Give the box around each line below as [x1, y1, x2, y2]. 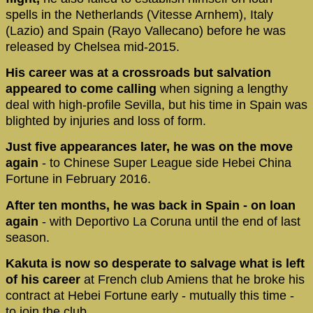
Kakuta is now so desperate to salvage [6, 256, 236, 271]
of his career [6, 272, 80, 287]
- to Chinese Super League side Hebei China [38, 156, 291, 170]
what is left [240, 256, 305, 271]
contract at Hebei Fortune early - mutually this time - [6, 289, 294, 303]
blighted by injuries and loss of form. [6, 113, 206, 128]
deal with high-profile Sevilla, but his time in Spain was [6, 97, 307, 112]
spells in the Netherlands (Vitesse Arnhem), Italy [6, 7, 273, 22]
